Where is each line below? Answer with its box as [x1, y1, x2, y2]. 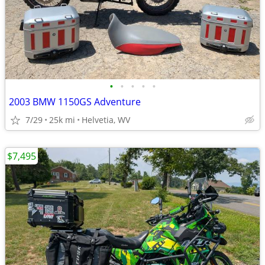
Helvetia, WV [82, 114, 130, 125]
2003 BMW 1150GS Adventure [9, 95, 141, 108]
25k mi [49, 114, 75, 125]
